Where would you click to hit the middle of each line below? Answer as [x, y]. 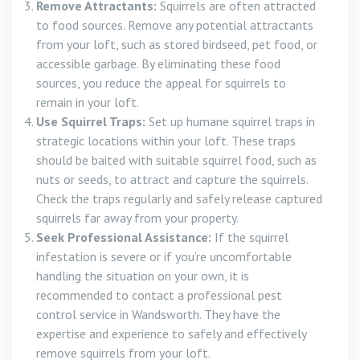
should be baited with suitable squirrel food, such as [176, 160]
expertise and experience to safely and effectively [171, 333]
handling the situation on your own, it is [143, 276]
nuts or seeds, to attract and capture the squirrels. [172, 179]
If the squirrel [250, 237]
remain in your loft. [88, 102]
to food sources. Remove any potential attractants [175, 25]
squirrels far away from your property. [137, 218]
